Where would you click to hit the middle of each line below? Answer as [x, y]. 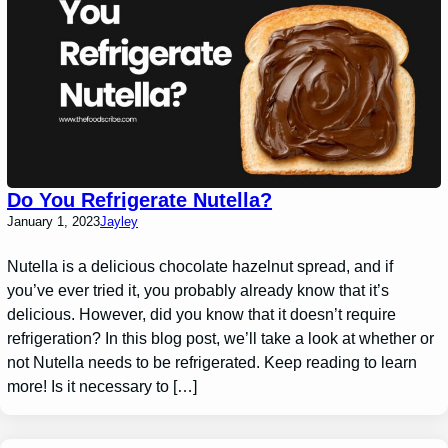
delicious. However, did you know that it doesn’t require [202, 314]
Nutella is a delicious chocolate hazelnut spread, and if [200, 266]
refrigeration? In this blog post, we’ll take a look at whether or [221, 338]
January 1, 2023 [54, 221]
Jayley [119, 221]
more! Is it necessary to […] [102, 386]
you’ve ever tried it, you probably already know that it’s [198, 290]
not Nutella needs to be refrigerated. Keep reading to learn [212, 362]
